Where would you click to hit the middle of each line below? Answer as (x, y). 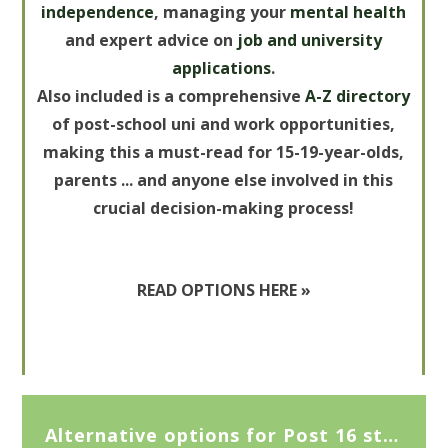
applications (222, 67)
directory (373, 95)
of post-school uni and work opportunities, (224, 123)
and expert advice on (151, 39)
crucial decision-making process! (224, 207)
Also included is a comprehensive (171, 95)
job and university (310, 39)
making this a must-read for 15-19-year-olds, (224, 151)
